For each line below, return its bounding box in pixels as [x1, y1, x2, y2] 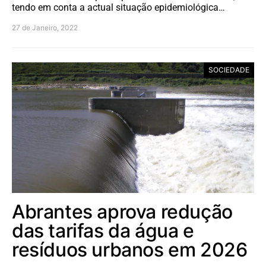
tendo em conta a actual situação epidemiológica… [12, 1, 225, 13]
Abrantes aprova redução [12, 199, 233, 223]
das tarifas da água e [12, 218, 194, 242]
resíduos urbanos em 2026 [12, 237, 248, 261]
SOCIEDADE [208, 65, 249, 74]
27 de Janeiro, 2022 [12, 23, 78, 32]
